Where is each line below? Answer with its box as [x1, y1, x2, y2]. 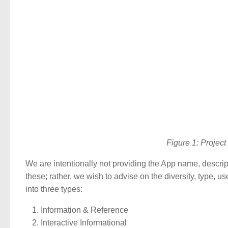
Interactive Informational [41, 218, 127, 227]
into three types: [25, 185, 82, 194]
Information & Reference [41, 205, 128, 214]
